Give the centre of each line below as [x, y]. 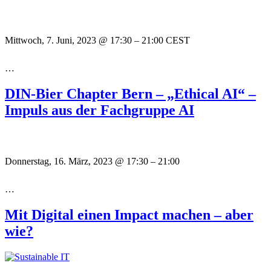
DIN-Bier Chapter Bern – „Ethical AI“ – [130, 94]
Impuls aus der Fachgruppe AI [100, 110]
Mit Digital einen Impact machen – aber [129, 215]
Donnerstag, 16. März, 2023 [60, 162]
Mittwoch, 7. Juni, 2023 [52, 41]
